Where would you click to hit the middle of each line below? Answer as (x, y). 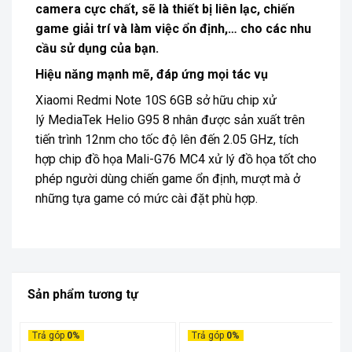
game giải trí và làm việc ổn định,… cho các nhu (173, 28)
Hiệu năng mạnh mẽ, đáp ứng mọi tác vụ (152, 74)
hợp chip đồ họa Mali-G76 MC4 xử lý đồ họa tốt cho (176, 159)
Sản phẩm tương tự (83, 294)
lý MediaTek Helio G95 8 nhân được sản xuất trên (170, 119)
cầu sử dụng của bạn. (97, 48)
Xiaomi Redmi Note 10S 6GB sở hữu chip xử (156, 100)
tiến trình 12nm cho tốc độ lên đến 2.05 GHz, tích (167, 139)
